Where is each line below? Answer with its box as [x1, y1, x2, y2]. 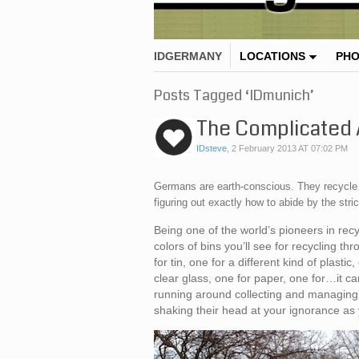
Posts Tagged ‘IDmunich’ [154, 85, 314, 107]
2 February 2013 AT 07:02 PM [232, 143, 348, 154]
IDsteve [196, 143, 227, 154]
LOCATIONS [240, 50, 305, 63]
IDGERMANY [154, 50, 222, 63]
